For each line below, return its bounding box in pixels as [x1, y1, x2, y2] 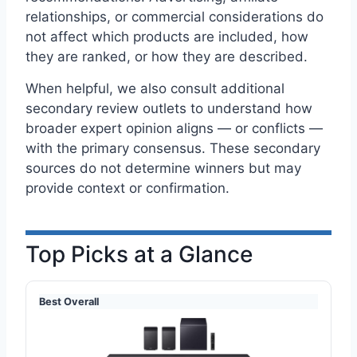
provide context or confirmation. [25, 180, 229, 197]
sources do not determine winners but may [25, 160, 301, 177]
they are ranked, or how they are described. [25, 49, 308, 65]
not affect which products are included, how [25, 29, 308, 45]
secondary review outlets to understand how [25, 100, 312, 117]
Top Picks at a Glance [25, 241, 253, 269]
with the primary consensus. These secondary [25, 140, 320, 157]
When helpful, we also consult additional [25, 80, 284, 97]
